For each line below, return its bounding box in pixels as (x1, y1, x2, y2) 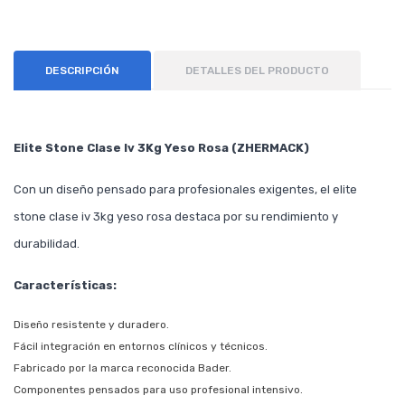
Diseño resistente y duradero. (14, 318, 169, 332)
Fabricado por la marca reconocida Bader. (14, 362, 231, 375)
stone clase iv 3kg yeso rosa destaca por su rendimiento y (14, 210, 338, 224)
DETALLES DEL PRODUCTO (185, 64, 330, 78)
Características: (14, 278, 117, 293)
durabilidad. (14, 237, 80, 251)
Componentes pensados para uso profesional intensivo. (14, 383, 303, 397)
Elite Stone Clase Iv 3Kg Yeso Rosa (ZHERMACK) (14, 141, 309, 155)
